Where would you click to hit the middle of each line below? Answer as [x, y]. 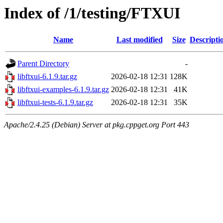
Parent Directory [43, 64]
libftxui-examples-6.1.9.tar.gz [63, 90]
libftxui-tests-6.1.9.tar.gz [55, 103]
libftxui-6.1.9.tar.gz [47, 77]
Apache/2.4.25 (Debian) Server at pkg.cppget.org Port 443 [97, 125]
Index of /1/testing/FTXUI [92, 13]
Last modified [139, 40]
